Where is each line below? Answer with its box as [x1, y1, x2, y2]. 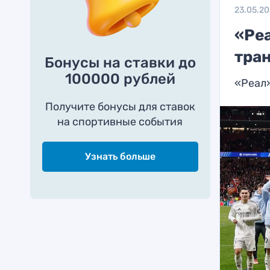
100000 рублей [64, 71, 175, 87]
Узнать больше [84, 151, 155, 162]
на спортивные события [57, 115, 183, 128]
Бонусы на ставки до [44, 54, 196, 71]
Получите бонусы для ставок [45, 100, 195, 113]
